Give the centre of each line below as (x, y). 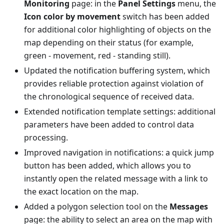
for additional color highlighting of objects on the (117, 29)
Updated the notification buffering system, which (117, 70)
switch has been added (165, 16)
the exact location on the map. (81, 191)
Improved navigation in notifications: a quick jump (119, 152)
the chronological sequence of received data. (109, 96)
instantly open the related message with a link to (116, 178)
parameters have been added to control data (109, 124)
